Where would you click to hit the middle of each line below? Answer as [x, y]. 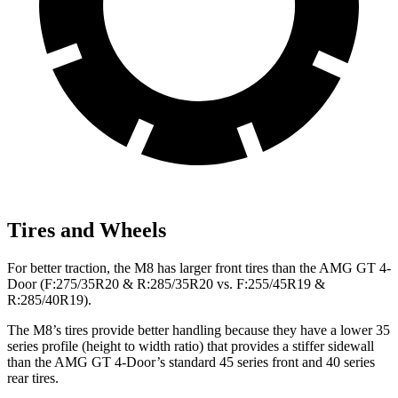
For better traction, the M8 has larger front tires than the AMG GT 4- [199, 267]
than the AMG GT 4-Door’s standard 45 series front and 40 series [191, 362]
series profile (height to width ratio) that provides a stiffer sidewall [191, 346]
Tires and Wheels [87, 230]
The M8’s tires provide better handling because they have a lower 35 [199, 330]
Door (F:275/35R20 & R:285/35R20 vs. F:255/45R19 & [166, 283]
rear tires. [33, 378]
